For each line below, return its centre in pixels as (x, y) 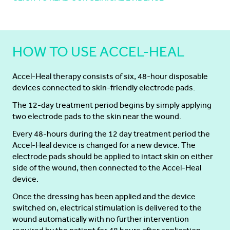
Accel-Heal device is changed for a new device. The (104, 145)
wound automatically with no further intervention (101, 219)
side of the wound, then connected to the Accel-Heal (107, 168)
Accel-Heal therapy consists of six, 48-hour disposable (110, 76)
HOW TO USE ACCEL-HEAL (98, 52)
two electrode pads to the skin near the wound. (97, 116)
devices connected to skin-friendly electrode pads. (104, 88)
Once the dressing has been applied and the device (104, 196)
